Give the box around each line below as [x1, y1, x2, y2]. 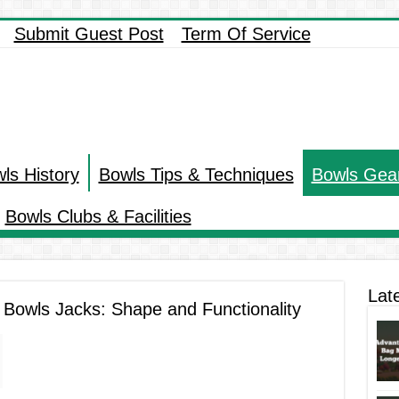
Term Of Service [181, 24, 311, 44]
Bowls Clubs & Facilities [4, 207, 191, 227]
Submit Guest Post [13, 24, 164, 44]
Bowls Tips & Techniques [98, 165, 294, 185]
